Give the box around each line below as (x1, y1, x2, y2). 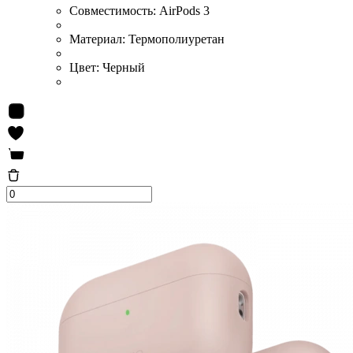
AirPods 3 (159, 3, 210, 17)
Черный (102, 60, 145, 74)
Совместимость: (69, 3, 159, 17)
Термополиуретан (128, 32, 225, 46)
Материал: (69, 32, 128, 46)
